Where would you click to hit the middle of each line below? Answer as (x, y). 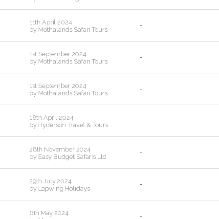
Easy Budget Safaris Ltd (72, 157)
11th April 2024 (51, 22)
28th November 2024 (60, 149)
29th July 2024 (50, 181)
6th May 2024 (49, 213)
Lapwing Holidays (64, 188)
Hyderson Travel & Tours (73, 125)
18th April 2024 (51, 117)
